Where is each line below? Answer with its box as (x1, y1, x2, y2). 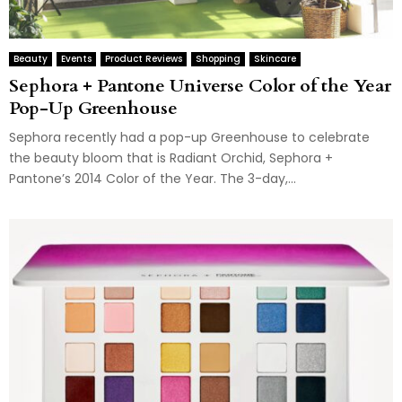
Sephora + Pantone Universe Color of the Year (9, 74, 391, 99)
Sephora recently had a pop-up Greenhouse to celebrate (9, 128, 370, 147)
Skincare (254, 52, 296, 66)
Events (61, 52, 92, 66)
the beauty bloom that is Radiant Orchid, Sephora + (9, 149, 333, 168)
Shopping (196, 52, 240, 66)
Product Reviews (105, 52, 182, 66)
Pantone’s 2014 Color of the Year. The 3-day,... (9, 170, 296, 188)
